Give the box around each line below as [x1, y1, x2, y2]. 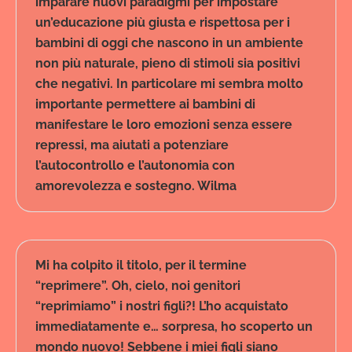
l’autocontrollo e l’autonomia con [35, 158, 235, 174]
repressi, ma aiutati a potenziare [35, 137, 229, 153]
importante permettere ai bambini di [35, 97, 255, 112]
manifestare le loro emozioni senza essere [35, 117, 292, 133]
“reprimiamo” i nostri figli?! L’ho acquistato [35, 299, 288, 314]
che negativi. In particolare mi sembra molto [35, 76, 303, 92]
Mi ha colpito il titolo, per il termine [35, 258, 247, 273]
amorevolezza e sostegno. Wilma [35, 178, 236, 194]
